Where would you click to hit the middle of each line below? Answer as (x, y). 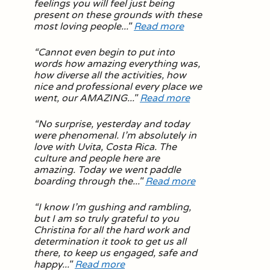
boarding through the (83, 181)
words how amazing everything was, (117, 64)
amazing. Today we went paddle (107, 170)
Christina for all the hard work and (111, 230)
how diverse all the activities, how (110, 75)
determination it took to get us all (110, 242)
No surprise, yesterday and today (114, 124)
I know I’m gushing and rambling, (115, 207)
